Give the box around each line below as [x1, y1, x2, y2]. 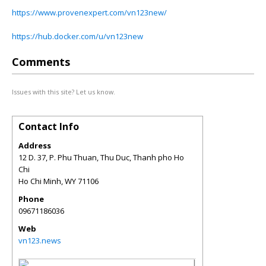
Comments [12, 55, 70, 69]
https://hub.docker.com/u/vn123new [12, 31, 143, 42]
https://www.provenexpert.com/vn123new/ [12, 7, 167, 18]
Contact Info [18, 120, 79, 133]
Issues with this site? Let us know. [12, 87, 115, 96]
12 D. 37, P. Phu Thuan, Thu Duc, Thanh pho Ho [18, 152, 184, 163]
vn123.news [18, 235, 61, 246]
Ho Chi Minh [18, 176, 61, 186]
